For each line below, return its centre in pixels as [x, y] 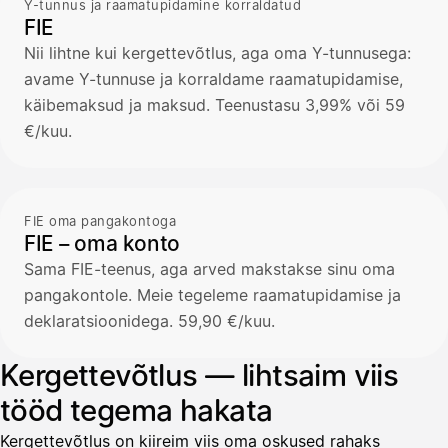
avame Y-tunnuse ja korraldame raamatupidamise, [213, 78]
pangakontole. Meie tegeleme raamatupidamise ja [212, 294]
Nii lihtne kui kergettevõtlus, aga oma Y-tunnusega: [217, 52]
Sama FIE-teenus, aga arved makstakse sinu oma [209, 268]
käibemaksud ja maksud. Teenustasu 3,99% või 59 [214, 104]
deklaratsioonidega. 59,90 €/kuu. [149, 320]
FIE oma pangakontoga [100, 220]
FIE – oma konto [102, 243]
